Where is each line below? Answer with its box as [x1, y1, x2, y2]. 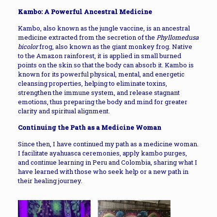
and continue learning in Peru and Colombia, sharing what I [17, 158, 197, 167]
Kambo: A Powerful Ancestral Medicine [17, 7, 152, 16]
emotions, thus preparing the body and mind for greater [17, 97, 187, 106]
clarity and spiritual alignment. [17, 107, 110, 115]
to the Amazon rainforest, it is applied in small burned [17, 51, 181, 60]
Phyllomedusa [156, 33, 199, 42]
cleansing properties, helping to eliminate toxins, [17, 79, 167, 88]
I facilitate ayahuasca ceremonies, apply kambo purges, [17, 149, 187, 157]
